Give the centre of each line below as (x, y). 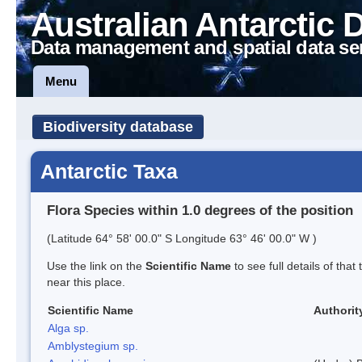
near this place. (86, 282)
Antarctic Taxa (109, 171)
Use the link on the (96, 265)
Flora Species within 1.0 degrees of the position (200, 210)
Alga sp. (68, 328)
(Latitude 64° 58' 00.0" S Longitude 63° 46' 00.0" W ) (182, 238)
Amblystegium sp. (93, 345)
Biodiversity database (118, 127)
